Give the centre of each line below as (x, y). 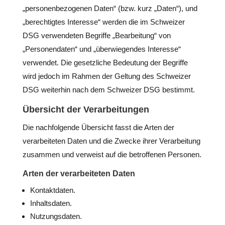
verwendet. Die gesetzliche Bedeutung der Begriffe (105, 63)
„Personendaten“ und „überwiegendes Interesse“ (101, 49)
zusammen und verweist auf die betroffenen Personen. (112, 154)
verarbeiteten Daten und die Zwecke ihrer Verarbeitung (111, 141)
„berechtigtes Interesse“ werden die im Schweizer (103, 22)
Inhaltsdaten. (51, 203)
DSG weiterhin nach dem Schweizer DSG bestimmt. (108, 90)
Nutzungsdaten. (56, 216)
